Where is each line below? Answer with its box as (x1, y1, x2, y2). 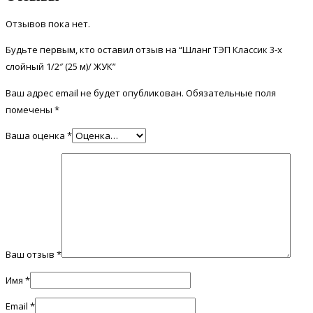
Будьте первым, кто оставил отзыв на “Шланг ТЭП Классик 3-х (6, 43, 282, 57)
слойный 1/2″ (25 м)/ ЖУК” (6, 60, 116, 73)
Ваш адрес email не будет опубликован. (6, 87, 184, 100)
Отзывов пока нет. (6, 17, 90, 31)
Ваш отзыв (6, 248, 57, 261)
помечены (6, 103, 54, 117)
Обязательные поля (186, 87, 276, 100)
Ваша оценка (6, 129, 67, 143)
